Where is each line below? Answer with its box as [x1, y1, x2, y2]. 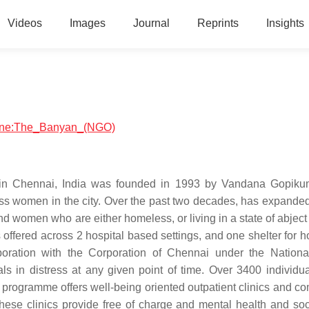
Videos [7, 17, 42, 29]
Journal [132, 17, 170, 29]
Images [69, 17, 106, 29]
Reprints [197, 17, 239, 29]
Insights [266, 17, 304, 29]
